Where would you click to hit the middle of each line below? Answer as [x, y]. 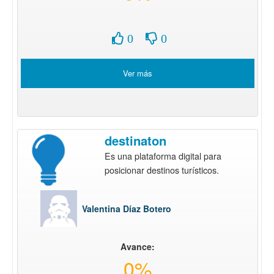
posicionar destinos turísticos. [162, 169]
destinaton [136, 140]
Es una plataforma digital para [163, 155]
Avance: [138, 246]
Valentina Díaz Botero [127, 208]
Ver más [138, 73]
